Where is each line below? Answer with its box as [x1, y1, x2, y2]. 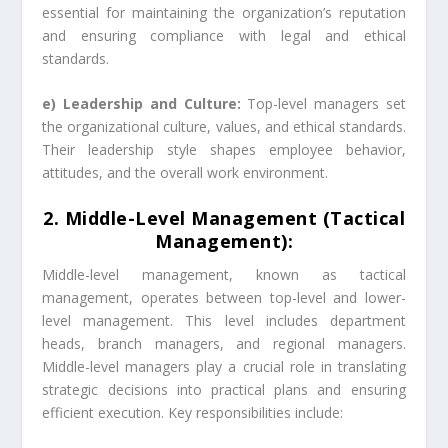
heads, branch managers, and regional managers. [42, 333, 406, 353]
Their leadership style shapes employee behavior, [42, 140, 406, 160]
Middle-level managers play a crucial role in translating [42, 356, 406, 376]
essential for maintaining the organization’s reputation [42, 2, 406, 22]
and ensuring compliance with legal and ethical [42, 25, 406, 45]
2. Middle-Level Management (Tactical [43, 205, 405, 230]
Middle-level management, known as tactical [42, 264, 406, 284]
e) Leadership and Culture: [42, 94, 241, 114]
